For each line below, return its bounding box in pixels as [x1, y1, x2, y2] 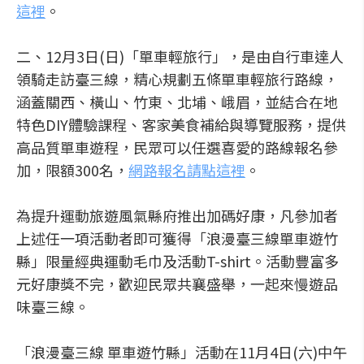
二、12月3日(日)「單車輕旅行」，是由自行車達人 [16, 45, 344, 67]
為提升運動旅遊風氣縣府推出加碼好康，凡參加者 [16, 205, 338, 226]
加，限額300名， [16, 159, 128, 180]
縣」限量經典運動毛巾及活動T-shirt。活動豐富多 [16, 250, 339, 271]
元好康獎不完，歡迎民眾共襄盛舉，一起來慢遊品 [16, 273, 338, 294]
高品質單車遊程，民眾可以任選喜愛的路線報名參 [16, 136, 338, 158]
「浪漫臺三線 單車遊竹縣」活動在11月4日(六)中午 [16, 341, 347, 362]
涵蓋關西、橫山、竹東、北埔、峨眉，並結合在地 [16, 91, 338, 112]
